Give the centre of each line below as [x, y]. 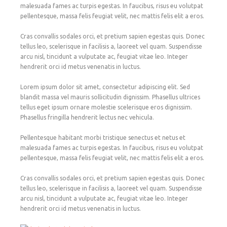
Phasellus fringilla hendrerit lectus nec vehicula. [87, 117]
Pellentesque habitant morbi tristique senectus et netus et [103, 137]
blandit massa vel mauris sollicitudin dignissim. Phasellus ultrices [110, 97]
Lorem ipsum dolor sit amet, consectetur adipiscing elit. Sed [105, 87]
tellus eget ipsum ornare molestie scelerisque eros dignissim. [106, 107]
